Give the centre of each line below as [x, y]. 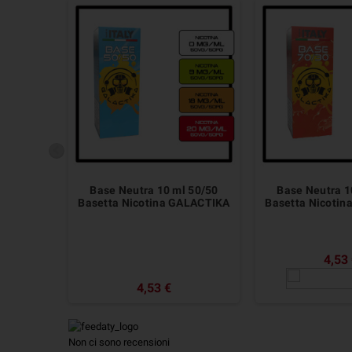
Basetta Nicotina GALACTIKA [154, 202]
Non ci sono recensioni [119, 343]
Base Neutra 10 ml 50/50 [154, 190]
